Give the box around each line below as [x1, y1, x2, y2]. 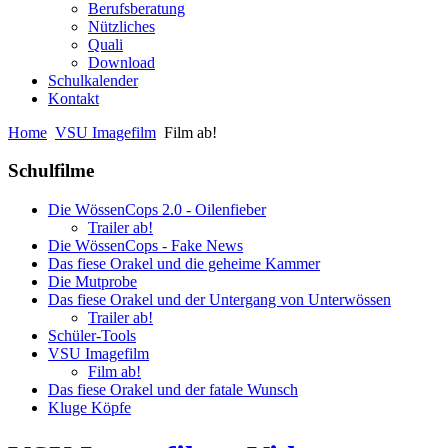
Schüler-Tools [48, 327, 136, 345]
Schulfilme [8, 160, 94, 182]
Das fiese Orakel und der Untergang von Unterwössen [48, 291, 391, 309]
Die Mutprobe [48, 273, 137, 291]
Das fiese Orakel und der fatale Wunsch [48, 381, 298, 399]
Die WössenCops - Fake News [48, 237, 243, 255]
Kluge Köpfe [48, 399, 131, 417]
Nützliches [88, 17, 155, 35]
